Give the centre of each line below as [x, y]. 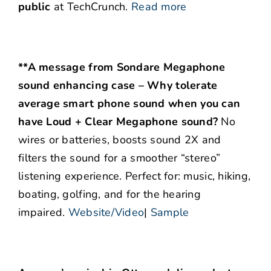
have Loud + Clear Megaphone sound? [120, 122]
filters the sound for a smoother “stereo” [119, 158]
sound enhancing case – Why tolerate [118, 86]
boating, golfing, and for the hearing [109, 194]
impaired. [43, 213]
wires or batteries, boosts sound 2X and [120, 140]
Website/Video [106, 213]
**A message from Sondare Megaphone [122, 67]
